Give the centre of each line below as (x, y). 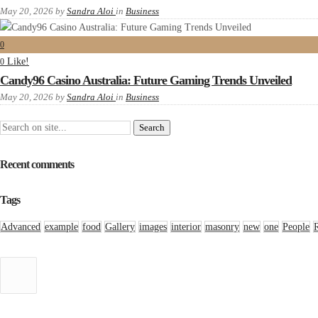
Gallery (120, 227)
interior (186, 227)
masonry (222, 227)
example (61, 227)
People (296, 227)
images (153, 227)
